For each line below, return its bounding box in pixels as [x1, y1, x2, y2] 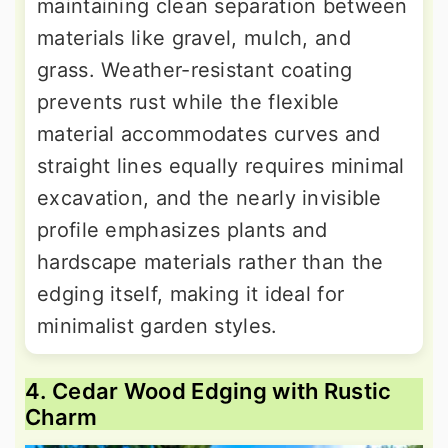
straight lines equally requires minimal [37, 154, 405, 179]
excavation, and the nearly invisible [37, 186, 382, 211]
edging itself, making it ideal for [37, 282, 345, 307]
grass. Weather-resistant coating [37, 58, 353, 83]
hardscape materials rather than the [37, 250, 384, 275]
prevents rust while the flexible [37, 90, 340, 115]
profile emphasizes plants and [37, 218, 328, 243]
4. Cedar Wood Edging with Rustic [25, 378, 392, 405]
